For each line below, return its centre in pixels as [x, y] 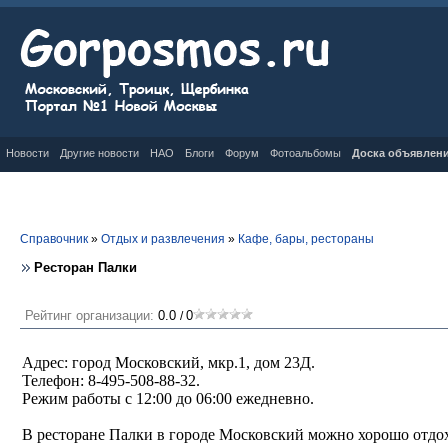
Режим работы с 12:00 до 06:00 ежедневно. [168, 398]
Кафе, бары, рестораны [306, 239]
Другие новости [99, 153]
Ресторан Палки [85, 267]
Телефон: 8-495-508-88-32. [111, 380]
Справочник [54, 239]
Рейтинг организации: [91, 315]
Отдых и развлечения [163, 239]
